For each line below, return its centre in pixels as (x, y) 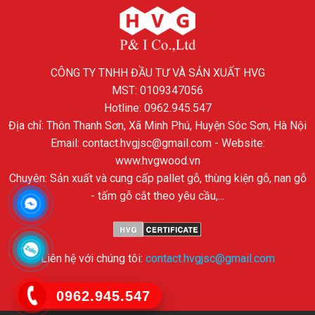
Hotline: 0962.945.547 (157, 108)
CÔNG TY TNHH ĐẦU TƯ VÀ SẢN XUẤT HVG (157, 73)
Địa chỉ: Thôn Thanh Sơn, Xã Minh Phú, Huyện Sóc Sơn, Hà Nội (157, 126)
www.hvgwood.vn (157, 161)
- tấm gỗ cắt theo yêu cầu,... (157, 196)
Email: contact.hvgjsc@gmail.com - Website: (157, 143)
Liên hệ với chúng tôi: (93, 258)
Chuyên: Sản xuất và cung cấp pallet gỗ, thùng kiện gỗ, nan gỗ (157, 179)
